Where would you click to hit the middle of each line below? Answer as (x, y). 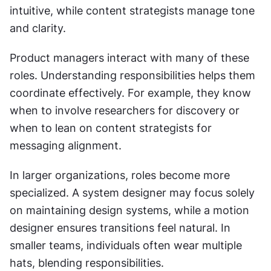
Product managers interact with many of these (129, 58)
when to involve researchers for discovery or (125, 110)
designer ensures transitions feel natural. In (120, 228)
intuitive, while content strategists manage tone (132, 11)
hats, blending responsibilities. (87, 263)
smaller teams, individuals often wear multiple (126, 245)
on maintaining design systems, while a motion (129, 210)
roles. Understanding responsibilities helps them (132, 75)
